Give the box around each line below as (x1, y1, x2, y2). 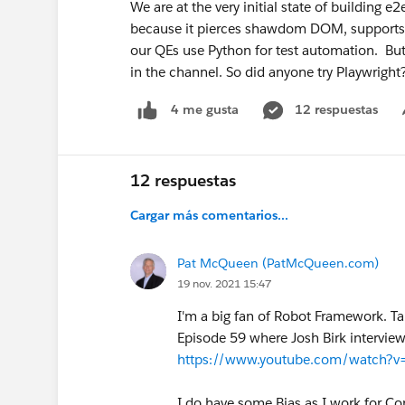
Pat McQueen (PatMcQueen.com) (177, 254, 379, 271)
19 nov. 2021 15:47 (177, 275, 271, 291)
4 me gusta (171, 101, 239, 118)
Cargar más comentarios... (130, 206, 288, 223)
